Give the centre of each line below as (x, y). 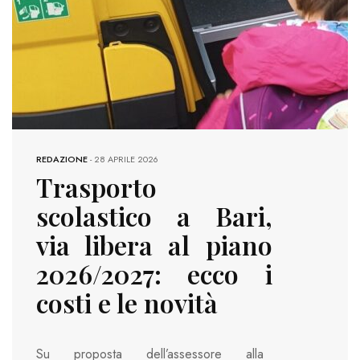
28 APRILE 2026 (126, 160)
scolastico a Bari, (154, 216)
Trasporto (96, 187)
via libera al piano (154, 245)
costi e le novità (127, 303)
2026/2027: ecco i (154, 274)
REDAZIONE (62, 160)
